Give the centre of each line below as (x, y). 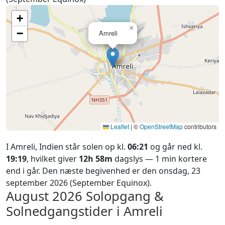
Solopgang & (123, 196)
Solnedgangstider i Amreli (84, 211)
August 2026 (44, 196)
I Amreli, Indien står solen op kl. (67, 147)
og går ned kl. (175, 147)
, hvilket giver (53, 159)
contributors (200, 126)
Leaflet (119, 126)
